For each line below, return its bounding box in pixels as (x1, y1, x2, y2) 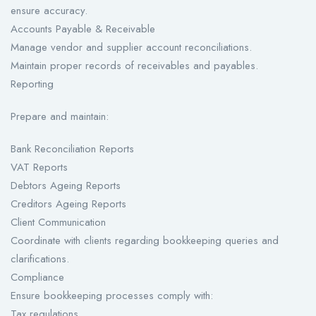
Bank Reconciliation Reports (11, 141, 134, 157)
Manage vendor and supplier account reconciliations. (11, 39, 252, 56)
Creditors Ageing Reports (11, 196, 126, 212)
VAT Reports (11, 159, 68, 176)
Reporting (11, 76, 54, 92)
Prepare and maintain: (11, 109, 109, 125)
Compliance (11, 269, 64, 286)
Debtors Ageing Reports (11, 178, 121, 194)
